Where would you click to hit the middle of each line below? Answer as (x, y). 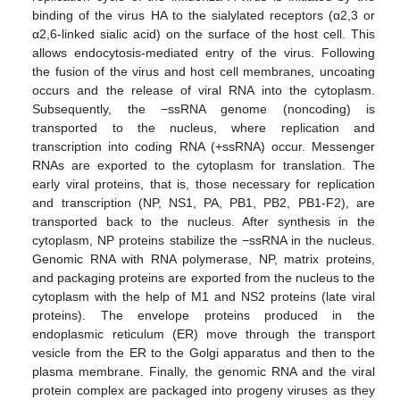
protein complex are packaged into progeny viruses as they (204, 390)
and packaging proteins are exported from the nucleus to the (204, 277)
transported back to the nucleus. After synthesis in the (204, 221)
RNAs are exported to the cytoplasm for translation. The (204, 165)
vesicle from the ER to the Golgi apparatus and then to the (204, 352)
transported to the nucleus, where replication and (204, 127)
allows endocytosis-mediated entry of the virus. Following (204, 52)
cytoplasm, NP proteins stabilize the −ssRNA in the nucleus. (204, 240)
